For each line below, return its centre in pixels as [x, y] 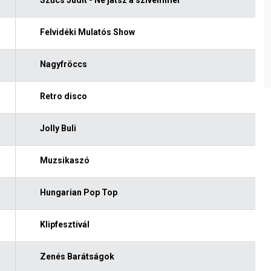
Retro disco [63, 96]
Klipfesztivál [64, 224]
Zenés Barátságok [77, 256]
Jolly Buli [58, 128]
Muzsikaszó [64, 160]
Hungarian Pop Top [78, 192]
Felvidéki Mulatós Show [87, 32]
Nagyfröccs [63, 64]
